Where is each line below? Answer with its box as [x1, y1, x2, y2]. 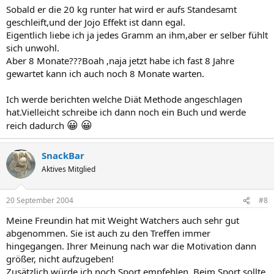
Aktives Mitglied [42, 163, 95, 174]
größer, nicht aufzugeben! [6, 253, 114, 265]
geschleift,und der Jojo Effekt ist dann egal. [6, 15, 185, 28]
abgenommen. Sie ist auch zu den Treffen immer [6, 227, 210, 239]
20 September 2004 [6, 195, 73, 206]
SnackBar [42, 149, 84, 161]
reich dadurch [6, 119, 67, 131]
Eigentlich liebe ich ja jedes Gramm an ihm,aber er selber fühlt [6, 28, 268, 41]
